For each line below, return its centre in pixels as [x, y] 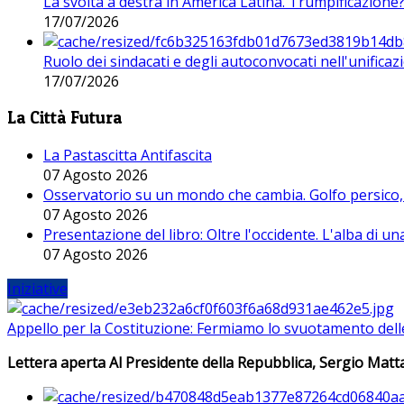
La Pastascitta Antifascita [128, 156]
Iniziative [37, 289]
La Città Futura [65, 118]
